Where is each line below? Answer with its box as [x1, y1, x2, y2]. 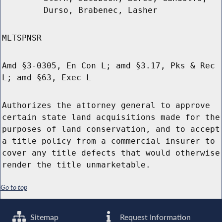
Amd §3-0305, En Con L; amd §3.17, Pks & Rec [2, 61, 215, 71]
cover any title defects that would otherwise [2, 148, 220, 158]
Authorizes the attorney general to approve [2, 101, 210, 111]
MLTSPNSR [2, 33, 42, 43]
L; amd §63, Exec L [2, 73, 91, 83]
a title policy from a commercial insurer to [2, 136, 215, 146]
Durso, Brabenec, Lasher [44, 5, 158, 15]
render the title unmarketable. [2, 160, 151, 170]
